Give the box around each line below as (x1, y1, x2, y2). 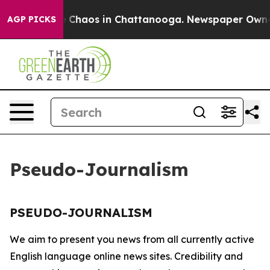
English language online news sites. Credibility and (10, 250, 243, 262)
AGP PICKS (7, 14, 56, 25)
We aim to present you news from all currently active (10, 233, 254, 245)
